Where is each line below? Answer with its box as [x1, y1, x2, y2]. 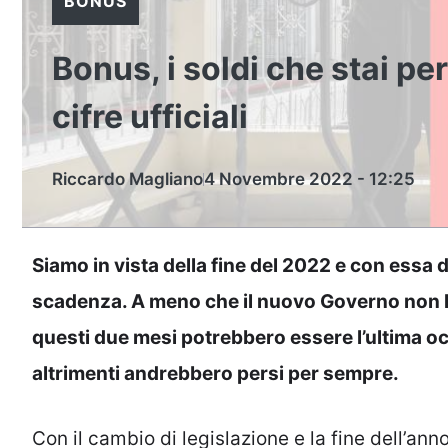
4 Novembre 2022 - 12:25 [204, 169, 415, 189]
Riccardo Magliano [52, 169, 203, 189]
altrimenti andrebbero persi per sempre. [32, 362, 399, 385]
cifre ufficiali [52, 97, 248, 136]
